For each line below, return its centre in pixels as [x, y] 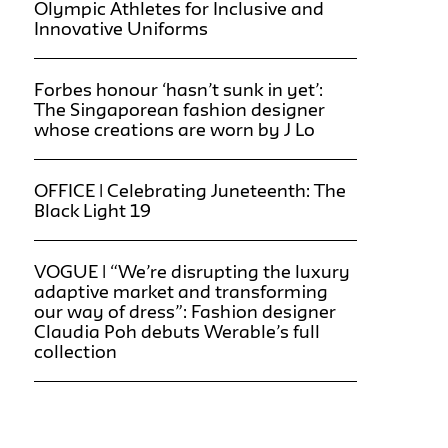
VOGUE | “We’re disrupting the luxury [192, 270]
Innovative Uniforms [121, 27]
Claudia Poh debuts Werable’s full [177, 330]
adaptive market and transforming [181, 290]
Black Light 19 [92, 209]
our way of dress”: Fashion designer [185, 310]
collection [75, 350]
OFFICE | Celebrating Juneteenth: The [190, 189]
